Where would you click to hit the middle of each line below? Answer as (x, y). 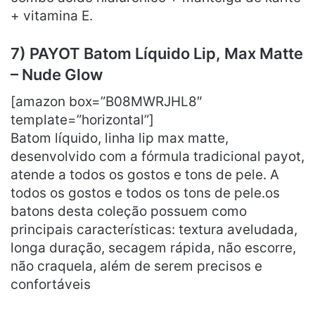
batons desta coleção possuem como (129, 211)
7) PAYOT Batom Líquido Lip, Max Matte (157, 53)
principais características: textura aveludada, (154, 229)
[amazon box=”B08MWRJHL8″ (107, 101)
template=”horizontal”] (82, 120)
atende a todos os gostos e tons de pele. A (145, 174)
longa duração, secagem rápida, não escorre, (153, 247)
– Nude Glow (57, 74)
